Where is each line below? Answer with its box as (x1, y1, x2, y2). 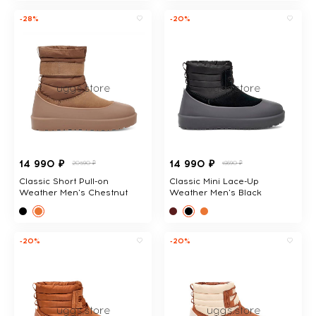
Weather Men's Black (169, 187, 262, 197)
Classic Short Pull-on (19, 176, 109, 186)
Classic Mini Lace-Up (169, 176, 259, 186)
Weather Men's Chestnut (19, 187, 128, 197)
